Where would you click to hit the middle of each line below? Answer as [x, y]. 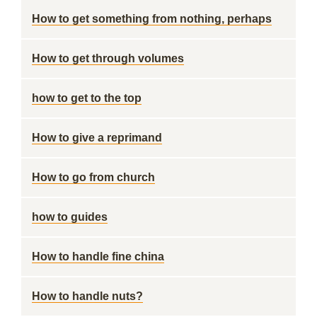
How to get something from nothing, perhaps [152, 19]
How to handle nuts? [87, 296]
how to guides [70, 217]
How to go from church [93, 177]
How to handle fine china [98, 257]
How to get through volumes [108, 58]
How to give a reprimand [97, 138]
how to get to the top [87, 98]
